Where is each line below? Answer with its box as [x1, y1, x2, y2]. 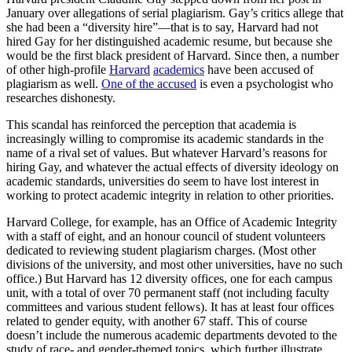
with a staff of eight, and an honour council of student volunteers [6, 229, 325, 244]
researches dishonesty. [6, 91, 115, 105]
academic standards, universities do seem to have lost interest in [6, 174, 319, 189]
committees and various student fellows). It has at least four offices [6, 300, 334, 314]
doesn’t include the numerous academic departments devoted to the [6, 328, 337, 343]
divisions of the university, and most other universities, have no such [6, 258, 343, 272]
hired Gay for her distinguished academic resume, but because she [6, 35, 332, 49]
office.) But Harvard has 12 [6, 272, 142, 286]
